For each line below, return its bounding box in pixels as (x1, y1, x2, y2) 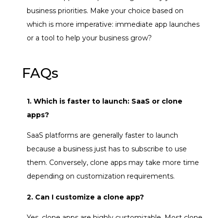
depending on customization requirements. (27, 172, 175, 181)
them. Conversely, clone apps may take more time (27, 158, 199, 167)
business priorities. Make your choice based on (27, 6, 183, 15)
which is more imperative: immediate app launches (27, 19, 200, 29)
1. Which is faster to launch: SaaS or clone (27, 96, 182, 106)
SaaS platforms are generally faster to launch (27, 131, 178, 140)
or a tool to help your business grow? (27, 33, 152, 42)
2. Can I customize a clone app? (27, 192, 144, 201)
